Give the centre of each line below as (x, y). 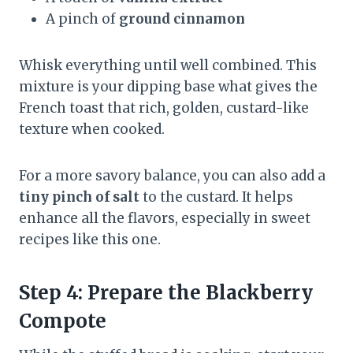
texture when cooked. (92, 130)
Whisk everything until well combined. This (168, 66)
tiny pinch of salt (79, 197)
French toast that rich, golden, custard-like (164, 108)
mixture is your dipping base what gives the (168, 87)
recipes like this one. (90, 240)
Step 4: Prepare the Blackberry (166, 293)
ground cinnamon (182, 19)
